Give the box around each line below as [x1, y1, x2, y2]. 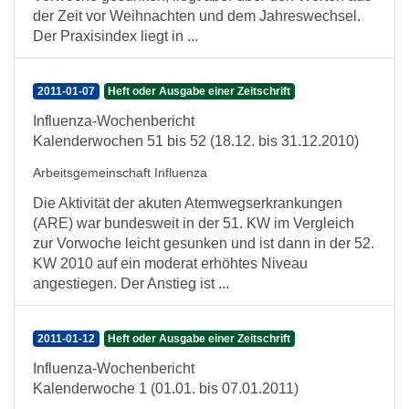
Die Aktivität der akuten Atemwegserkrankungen [33, 195, 342, 211]
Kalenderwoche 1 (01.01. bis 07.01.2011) [33, 381, 299, 396]
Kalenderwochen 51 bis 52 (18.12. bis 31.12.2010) [33, 133, 359, 149]
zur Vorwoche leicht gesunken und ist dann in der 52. [33, 236, 374, 251]
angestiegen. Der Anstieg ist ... [33, 276, 229, 291]
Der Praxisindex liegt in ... [33, 28, 198, 44]
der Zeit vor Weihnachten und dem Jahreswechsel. [33, 8, 361, 24]
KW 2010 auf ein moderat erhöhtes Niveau [33, 256, 308, 271]
